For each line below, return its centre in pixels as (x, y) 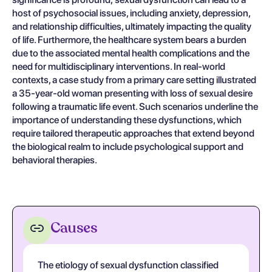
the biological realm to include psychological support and (128, 147)
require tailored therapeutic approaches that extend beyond (133, 133)
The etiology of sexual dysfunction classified (128, 265)
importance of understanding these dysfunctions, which (127, 120)
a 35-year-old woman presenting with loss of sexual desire (132, 93)
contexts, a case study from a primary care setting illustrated (134, 80)
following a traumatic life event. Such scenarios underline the (135, 107)
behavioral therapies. (55, 160)
